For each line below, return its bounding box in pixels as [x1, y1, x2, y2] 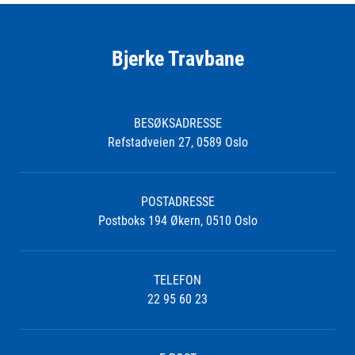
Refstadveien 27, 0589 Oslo [107, 134, 248, 150]
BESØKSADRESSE [133, 115, 222, 131]
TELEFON [154, 272, 201, 288]
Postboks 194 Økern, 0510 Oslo [97, 212, 258, 228]
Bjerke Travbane [111, 46, 244, 71]
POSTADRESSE [140, 193, 215, 209]
